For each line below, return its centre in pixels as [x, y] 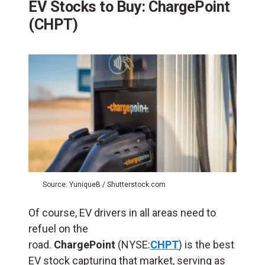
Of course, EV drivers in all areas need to [122, 212]
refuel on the [58, 228]
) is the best [206, 244]
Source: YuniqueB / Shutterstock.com [104, 184]
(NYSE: [134, 244]
